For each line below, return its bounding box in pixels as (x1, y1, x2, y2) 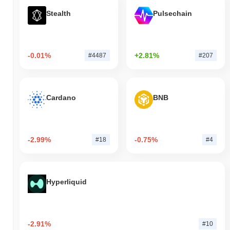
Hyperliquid (46, 178, 87, 186)
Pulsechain (152, 9, 192, 18)
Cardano (46, 93, 76, 102)
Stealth (46, 9, 71, 18)
